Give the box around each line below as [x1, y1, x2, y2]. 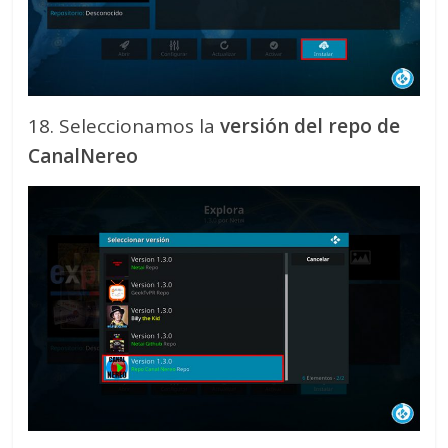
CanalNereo [28, 143, 139, 170]
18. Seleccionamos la [28, 113, 221, 140]
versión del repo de [220, 113, 401, 140]
